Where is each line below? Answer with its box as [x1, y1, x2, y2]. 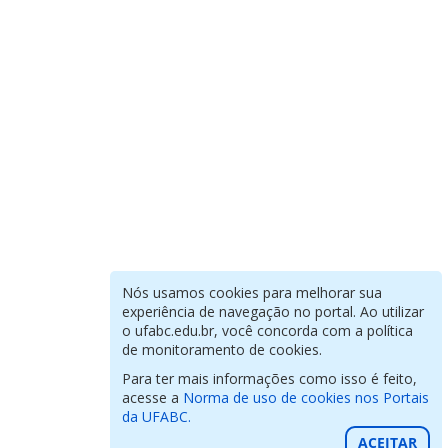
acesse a [122, 388, 184, 407]
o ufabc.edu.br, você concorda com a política [122, 321, 414, 340]
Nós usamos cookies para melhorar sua [122, 283, 383, 302]
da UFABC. [122, 407, 192, 426]
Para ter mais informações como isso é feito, [122, 369, 418, 388]
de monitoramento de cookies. [122, 340, 323, 359]
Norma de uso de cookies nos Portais [183, 388, 430, 407]
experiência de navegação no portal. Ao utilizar [122, 302, 425, 321]
